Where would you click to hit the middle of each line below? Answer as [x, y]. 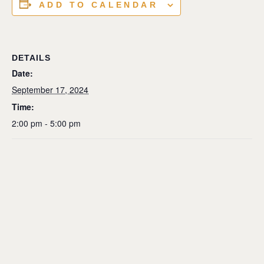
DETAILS [31, 57]
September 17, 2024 [50, 89]
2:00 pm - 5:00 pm [46, 123]
